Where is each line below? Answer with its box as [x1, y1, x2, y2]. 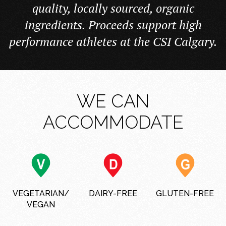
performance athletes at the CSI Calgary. [9, 33, 217, 49]
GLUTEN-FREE [156, 188, 214, 198]
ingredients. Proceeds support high [24, 16, 202, 33]
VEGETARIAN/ [13, 188, 70, 198]
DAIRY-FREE [88, 188, 137, 198]
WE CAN [77, 90, 149, 111]
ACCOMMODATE [42, 111, 184, 133]
